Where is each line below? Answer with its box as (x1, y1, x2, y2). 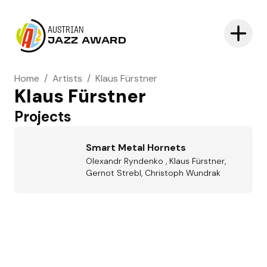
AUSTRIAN (48, 26, 84, 35)
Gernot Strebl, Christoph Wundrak (86, 167, 221, 178)
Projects (14, 107, 71, 126)
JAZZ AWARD (48, 36, 127, 46)
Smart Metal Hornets (86, 141, 186, 154)
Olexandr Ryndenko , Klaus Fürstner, (86, 156, 226, 166)
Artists (52, 72, 82, 85)
